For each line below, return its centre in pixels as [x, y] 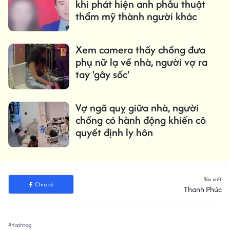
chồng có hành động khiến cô [140, 120]
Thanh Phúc [203, 189]
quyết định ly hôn [114, 132]
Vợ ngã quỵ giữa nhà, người [137, 108]
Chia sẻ [44, 185]
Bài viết [213, 179]
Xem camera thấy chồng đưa [140, 49]
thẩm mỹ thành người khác [136, 16]
